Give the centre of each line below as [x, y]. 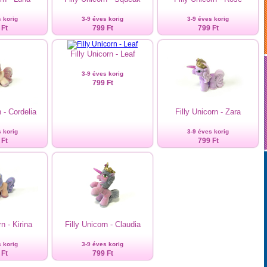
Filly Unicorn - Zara [208, 112]
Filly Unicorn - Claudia [103, 224]
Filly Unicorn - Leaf [103, 54]
